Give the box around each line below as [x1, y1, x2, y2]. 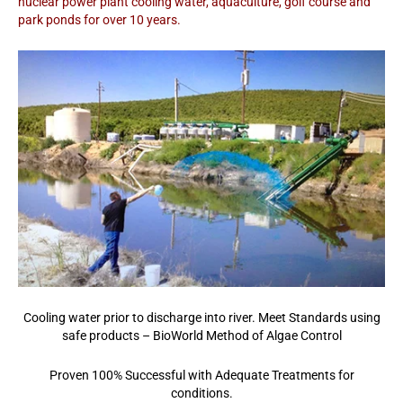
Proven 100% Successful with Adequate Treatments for [49, 368, 354, 383]
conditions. [170, 386, 233, 401]
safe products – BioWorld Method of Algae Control [61, 328, 342, 344]
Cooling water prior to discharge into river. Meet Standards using [22, 310, 381, 326]
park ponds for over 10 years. [18, 12, 181, 27]
